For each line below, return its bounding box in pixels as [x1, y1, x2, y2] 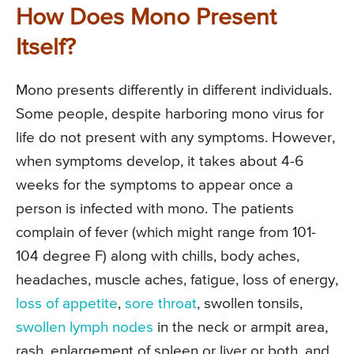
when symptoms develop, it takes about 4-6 [16, 154, 303, 170]
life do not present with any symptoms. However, [16, 130, 335, 146]
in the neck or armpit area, [153, 320, 328, 336]
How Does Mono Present [16, 6, 277, 31]
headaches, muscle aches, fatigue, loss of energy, [16, 273, 338, 288]
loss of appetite [16, 296, 118, 312]
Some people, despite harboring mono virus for [16, 107, 324, 122]
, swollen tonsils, [197, 296, 303, 312]
